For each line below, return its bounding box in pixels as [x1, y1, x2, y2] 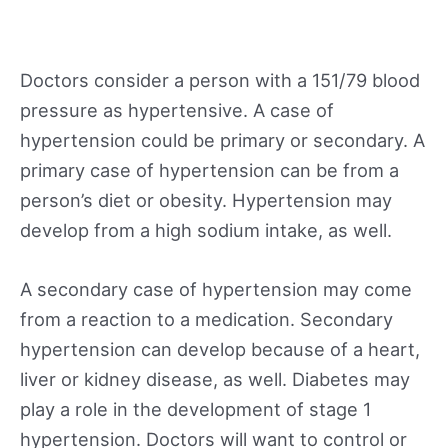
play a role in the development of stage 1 [20, 398, 371, 421]
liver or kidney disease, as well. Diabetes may [20, 368, 410, 391]
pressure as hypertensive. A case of [20, 98, 334, 121]
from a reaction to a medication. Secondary [20, 308, 393, 331]
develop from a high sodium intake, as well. [20, 218, 392, 241]
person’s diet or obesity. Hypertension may [20, 188, 392, 211]
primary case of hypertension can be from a [20, 158, 399, 181]
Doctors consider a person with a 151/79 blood [20, 68, 420, 91]
